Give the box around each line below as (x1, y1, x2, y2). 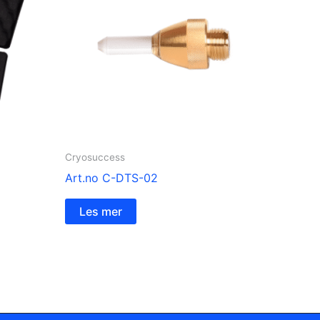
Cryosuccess (65, 151, 125, 163)
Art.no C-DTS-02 (65, 170, 158, 185)
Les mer (79, 204, 122, 219)
